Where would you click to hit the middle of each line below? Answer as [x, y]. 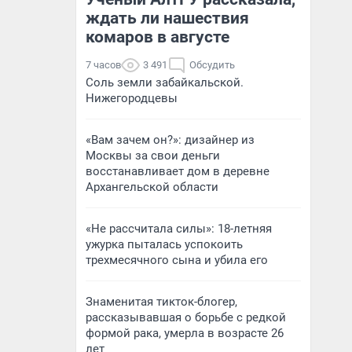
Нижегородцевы [132, 98]
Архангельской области [152, 187]
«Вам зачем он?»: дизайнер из [170, 140]
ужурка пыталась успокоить [164, 244]
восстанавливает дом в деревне [178, 171]
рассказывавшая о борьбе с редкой [186, 317]
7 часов [103, 65]
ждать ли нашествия [167, 18]
